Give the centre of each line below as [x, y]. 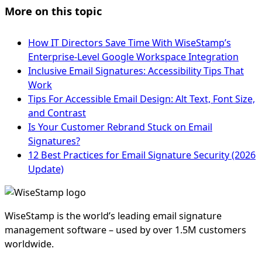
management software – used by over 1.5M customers [125, 230]
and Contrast [57, 113]
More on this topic [53, 11]
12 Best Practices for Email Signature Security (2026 [142, 155]
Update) [46, 169]
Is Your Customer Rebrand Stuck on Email [120, 127]
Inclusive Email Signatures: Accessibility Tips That [136, 71]
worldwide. [29, 244]
